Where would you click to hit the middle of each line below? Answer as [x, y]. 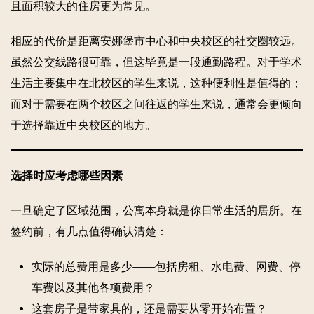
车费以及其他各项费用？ [93, 287]
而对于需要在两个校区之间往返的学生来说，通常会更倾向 [156, 104]
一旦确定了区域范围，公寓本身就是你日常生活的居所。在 [156, 210]
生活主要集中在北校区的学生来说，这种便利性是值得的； [156, 83]
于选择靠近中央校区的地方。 [83, 125]
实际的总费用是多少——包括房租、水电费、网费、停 [166, 266]
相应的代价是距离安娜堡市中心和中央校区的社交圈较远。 [156, 41]
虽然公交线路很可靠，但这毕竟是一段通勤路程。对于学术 [156, 62]
